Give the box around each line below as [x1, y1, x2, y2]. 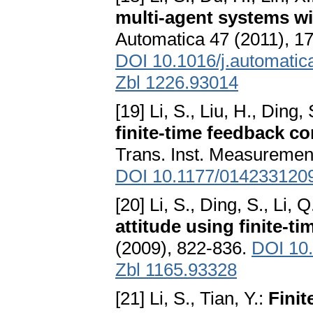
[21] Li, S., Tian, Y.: [115, 288, 268, 310]
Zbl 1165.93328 [115, 259, 237, 281]
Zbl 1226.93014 [115, 72, 238, 94]
